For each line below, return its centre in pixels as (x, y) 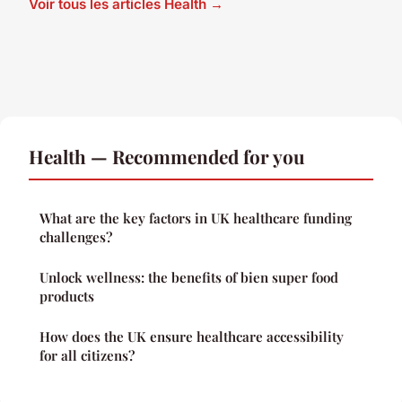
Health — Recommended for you (167, 156)
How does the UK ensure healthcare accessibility (192, 336)
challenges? (76, 236)
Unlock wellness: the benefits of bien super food (189, 277)
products (67, 296)
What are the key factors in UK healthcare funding (196, 218)
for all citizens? (87, 355)
